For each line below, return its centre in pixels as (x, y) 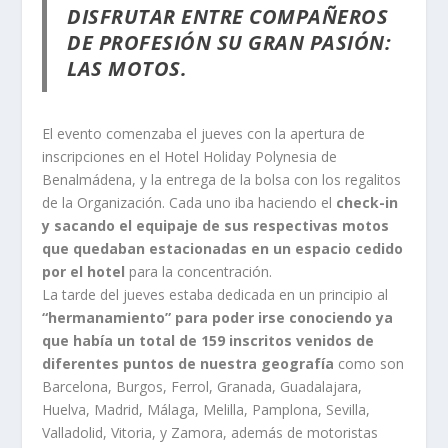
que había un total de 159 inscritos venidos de (208, 340)
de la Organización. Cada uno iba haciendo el (189, 202)
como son (369, 363)
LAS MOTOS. (127, 68)
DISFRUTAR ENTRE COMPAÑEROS (228, 16)
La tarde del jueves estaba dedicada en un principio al (215, 294)
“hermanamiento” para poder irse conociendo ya (218, 317)
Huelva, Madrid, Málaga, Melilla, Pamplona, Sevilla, (206, 409)
